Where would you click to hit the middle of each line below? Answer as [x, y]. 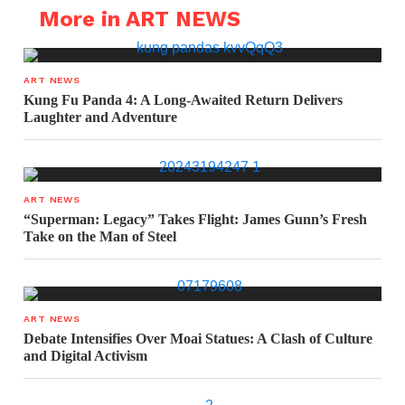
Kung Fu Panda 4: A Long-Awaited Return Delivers [184, 100]
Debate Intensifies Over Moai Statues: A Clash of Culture [198, 339]
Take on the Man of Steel [100, 237]
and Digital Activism [86, 356]
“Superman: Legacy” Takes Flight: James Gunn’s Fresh [196, 220]
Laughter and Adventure [101, 118]
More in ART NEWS [139, 19]
